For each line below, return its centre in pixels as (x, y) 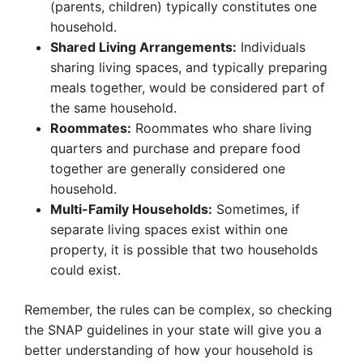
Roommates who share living (222, 128)
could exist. (85, 270)
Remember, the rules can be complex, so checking (178, 310)
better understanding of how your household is (169, 350)
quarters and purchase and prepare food (175, 149)
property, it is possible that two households (184, 250)
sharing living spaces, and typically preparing (189, 68)
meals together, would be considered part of (188, 88)
